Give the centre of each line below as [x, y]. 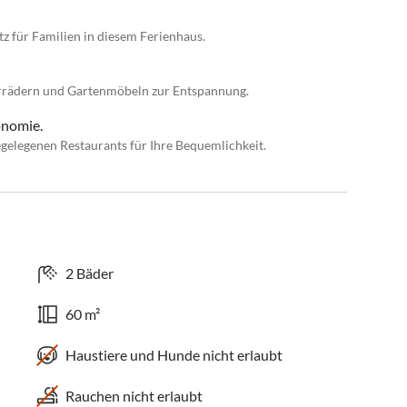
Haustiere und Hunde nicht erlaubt [174, 355]
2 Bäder [90, 273]
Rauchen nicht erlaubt [134, 396]
